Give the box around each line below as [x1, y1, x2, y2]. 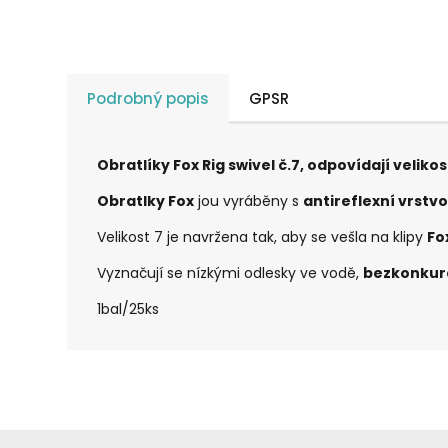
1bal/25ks [97, 299, 160, 320]
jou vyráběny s [194, 191, 304, 212]
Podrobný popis [87, 88, 210, 110]
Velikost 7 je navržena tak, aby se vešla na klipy [97, 227, 428, 248]
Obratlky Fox [97, 191, 195, 212]
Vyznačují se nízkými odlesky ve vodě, [97, 263, 364, 284]
